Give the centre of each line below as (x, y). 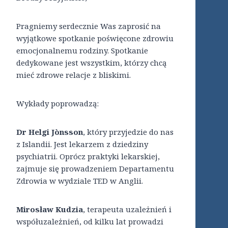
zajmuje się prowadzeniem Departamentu (95, 169)
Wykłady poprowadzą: (58, 104)
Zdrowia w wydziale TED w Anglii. (80, 181)
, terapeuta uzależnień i (127, 209)
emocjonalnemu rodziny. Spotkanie (82, 51)
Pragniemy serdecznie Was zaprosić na (89, 26)
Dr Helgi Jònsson (50, 132)
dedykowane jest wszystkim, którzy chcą (91, 63)
